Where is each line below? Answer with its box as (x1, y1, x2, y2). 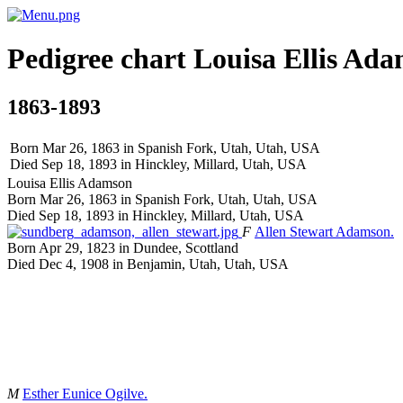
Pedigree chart (7, 42, 193, 76)
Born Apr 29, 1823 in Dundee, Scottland (7, 239, 238, 255)
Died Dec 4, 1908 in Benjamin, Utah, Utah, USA (7, 255, 289, 272)
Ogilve (105, 385, 144, 401)
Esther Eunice (22, 385, 102, 401)
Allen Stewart (255, 223, 333, 239)
